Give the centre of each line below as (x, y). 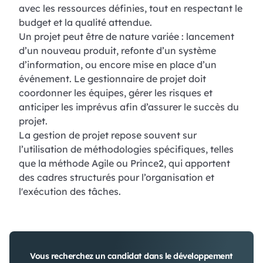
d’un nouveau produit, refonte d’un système (117, 50)
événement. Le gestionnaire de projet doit (112, 78)
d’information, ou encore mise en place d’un (118, 64)
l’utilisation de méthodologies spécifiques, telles (126, 149)
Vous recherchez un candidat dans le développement (131, 256)
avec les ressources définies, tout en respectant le (131, 8)
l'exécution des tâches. (70, 191)
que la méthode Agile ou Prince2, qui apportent (124, 163)
